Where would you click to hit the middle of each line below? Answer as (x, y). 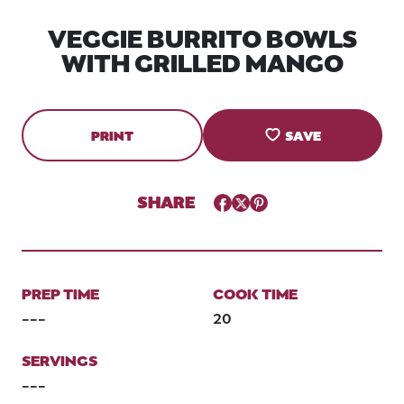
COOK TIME (255, 293)
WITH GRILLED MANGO (202, 61)
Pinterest (275, 199)
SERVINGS (60, 359)
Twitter (252, 199)
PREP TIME (60, 293)
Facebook (242, 199)
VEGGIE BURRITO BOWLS (202, 37)
